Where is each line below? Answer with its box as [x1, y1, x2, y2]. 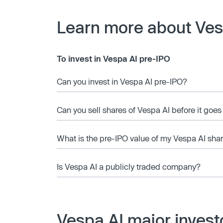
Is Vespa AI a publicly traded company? [57, 162, 201, 171]
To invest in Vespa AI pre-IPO [57, 54, 170, 63]
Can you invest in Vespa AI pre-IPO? [57, 77, 187, 86]
